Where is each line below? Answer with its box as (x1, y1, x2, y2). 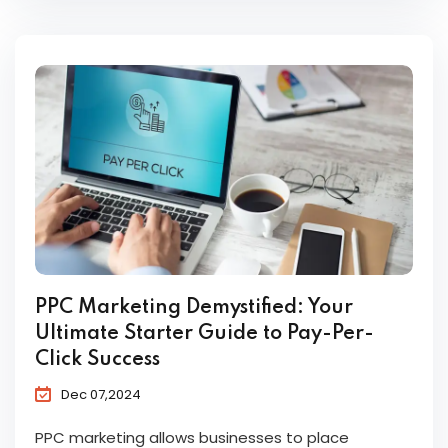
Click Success (35, 350, 160, 371)
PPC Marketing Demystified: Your (35, 298, 353, 319)
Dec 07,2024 (61, 385, 141, 405)
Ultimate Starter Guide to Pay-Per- (35, 324, 374, 345)
